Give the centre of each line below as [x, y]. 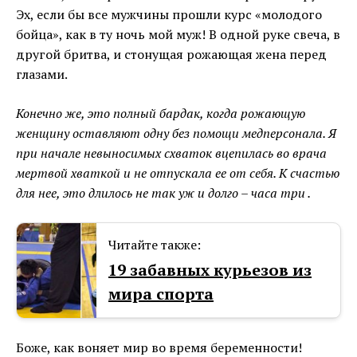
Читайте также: [155, 245]
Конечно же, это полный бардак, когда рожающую [161, 114]
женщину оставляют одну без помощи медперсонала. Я [176, 133]
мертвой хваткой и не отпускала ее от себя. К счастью [178, 173]
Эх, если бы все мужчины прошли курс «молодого [169, 15]
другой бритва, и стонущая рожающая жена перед [171, 55]
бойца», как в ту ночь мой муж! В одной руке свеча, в [178, 35]
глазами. [42, 75]
